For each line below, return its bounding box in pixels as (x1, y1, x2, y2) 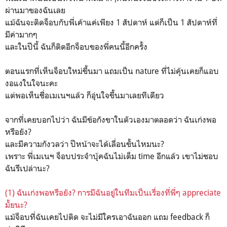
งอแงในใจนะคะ (5, 78, 58, 88)
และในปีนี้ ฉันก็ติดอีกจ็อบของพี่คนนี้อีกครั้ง (5, 41, 147, 52)
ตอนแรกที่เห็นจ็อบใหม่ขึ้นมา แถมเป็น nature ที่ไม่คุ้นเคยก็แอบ (5, 65, 219, 76)
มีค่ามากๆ (5, 29, 37, 40)
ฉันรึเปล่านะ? (5, 163, 50, 173)
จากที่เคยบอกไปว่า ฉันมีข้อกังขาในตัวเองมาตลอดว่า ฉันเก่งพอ (5, 114, 216, 125)
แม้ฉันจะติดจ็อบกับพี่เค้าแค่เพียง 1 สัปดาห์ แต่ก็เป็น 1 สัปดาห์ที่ (5, 17, 217, 27)
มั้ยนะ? (5, 199, 27, 210)
